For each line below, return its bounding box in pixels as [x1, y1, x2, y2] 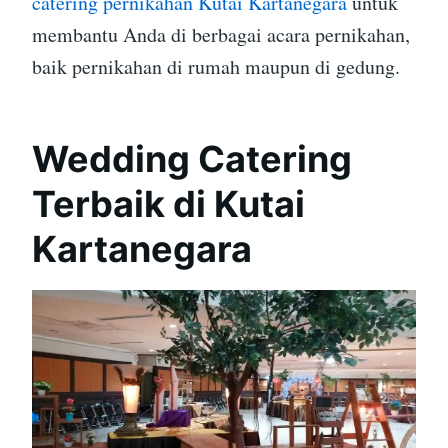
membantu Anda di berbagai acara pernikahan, [32, 20, 410, 48]
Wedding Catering [32, 136, 352, 181]
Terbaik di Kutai [32, 181, 305, 226]
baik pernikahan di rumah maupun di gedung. [32, 52, 400, 80]
